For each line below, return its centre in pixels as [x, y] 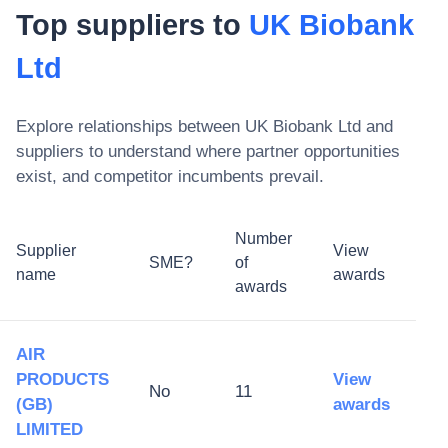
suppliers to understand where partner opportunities [208, 151]
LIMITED [49, 429]
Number [263, 238]
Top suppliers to [132, 25]
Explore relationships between [130, 126]
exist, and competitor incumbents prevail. [170, 176]
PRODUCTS [62, 379]
